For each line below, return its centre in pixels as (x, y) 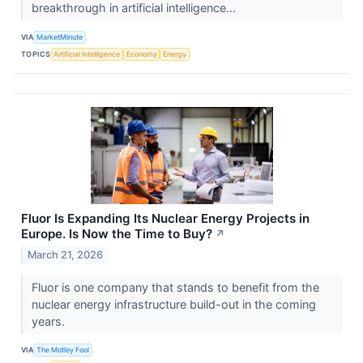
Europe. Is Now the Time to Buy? (117, 234)
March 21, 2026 (66, 254)
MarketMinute (60, 36)
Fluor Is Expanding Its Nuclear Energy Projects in (165, 219)
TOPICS (36, 53)
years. (49, 321)
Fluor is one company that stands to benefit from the (175, 287)
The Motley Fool (63, 350)
